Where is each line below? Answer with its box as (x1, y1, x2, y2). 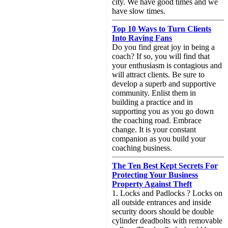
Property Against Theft (112, 180, 192, 188)
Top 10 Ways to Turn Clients (112, 24, 211, 33)
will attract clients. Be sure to (112, 70, 205, 79)
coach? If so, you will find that (112, 52, 210, 61)
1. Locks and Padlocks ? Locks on (112, 189, 222, 197)
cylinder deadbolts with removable (112, 216, 222, 225)
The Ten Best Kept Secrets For (112, 161, 218, 170)
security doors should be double (112, 207, 214, 216)
